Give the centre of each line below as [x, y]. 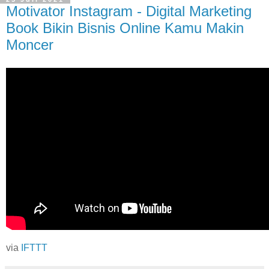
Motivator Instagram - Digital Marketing [129, 11]
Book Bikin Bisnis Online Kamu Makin [125, 28]
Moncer [30, 45]
